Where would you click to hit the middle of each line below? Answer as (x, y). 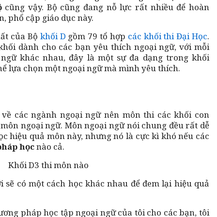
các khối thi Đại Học (167, 36)
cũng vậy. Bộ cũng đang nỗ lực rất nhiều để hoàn (107, 7)
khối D (53, 36)
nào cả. (51, 146)
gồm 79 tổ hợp (97, 36)
